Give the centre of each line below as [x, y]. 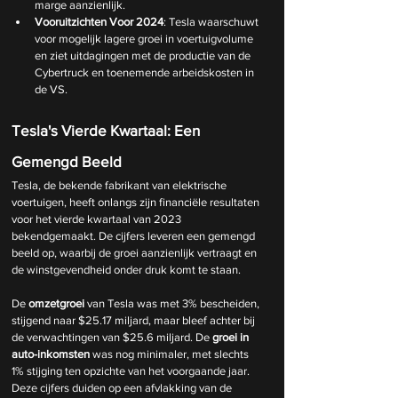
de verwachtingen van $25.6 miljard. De [112, 337]
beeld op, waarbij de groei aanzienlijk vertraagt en [135, 253]
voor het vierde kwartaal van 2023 [98, 219]
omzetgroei [56, 303]
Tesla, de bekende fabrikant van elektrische [120, 185]
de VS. [51, 89]
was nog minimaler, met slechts [171, 354]
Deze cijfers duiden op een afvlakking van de [123, 388]
